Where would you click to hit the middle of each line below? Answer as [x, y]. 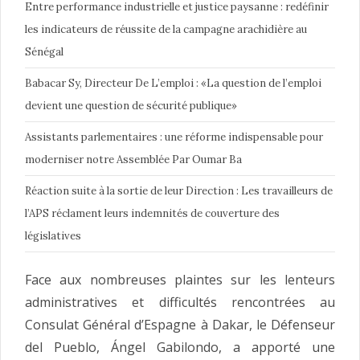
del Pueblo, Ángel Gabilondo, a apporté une [180, 348]
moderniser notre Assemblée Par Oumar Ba [133, 160]
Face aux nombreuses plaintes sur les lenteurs [180, 280]
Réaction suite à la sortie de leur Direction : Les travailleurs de [179, 191]
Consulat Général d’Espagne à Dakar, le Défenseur [180, 325]
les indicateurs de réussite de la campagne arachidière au [166, 30]
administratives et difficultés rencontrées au [180, 303]
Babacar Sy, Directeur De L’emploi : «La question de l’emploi [173, 84]
